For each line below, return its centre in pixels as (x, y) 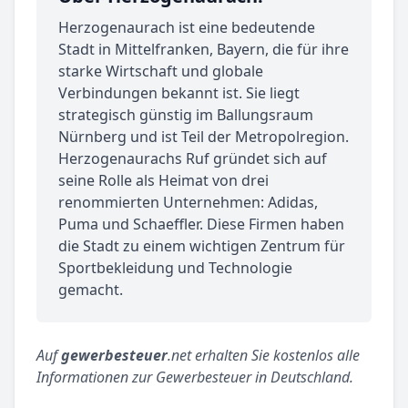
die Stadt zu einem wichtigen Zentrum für (202, 246)
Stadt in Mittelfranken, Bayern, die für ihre (204, 50)
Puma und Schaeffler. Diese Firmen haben (201, 224)
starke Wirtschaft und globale (161, 71)
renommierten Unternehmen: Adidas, (188, 203)
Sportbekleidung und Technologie (175, 268)
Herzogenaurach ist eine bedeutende (187, 28)
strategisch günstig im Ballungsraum (186, 115)
